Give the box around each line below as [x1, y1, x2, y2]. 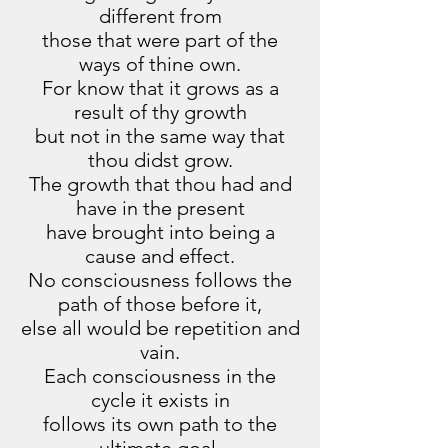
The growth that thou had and [28, 172, 292, 196]
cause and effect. [85, 244, 235, 268]
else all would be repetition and [20, 316, 300, 340]
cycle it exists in [90, 388, 230, 412]
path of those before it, [58, 292, 262, 316]
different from [98, 4, 222, 28]
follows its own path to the [43, 412, 277, 436]
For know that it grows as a [41, 76, 279, 100]
